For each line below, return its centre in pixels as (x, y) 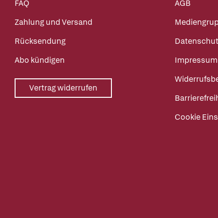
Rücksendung (40, 41)
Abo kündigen (40, 60)
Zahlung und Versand (54, 22)
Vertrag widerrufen (63, 88)
